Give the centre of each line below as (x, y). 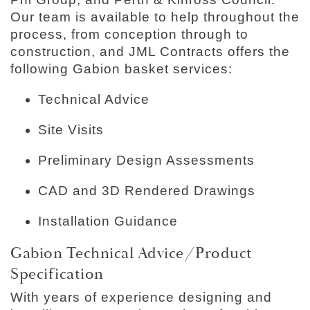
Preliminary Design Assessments (146, 161)
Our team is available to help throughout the (155, 17)
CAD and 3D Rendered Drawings (147, 191)
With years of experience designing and (141, 297)
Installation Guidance (108, 221)
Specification (57, 274)
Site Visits (71, 130)
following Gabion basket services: (121, 69)
